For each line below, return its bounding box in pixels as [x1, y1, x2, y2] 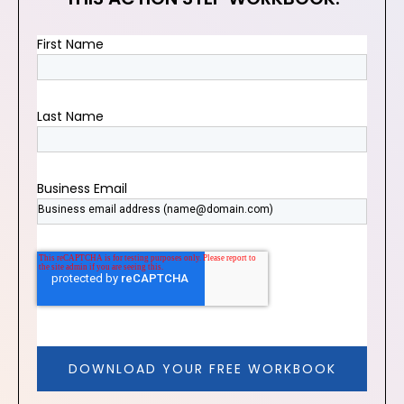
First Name [37, 35, 104, 53]
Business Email [37, 179, 127, 197]
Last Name [37, 107, 104, 125]
